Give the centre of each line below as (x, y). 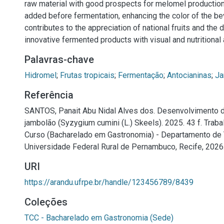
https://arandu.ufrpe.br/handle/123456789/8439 (109, 182)
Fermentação (141, 75)
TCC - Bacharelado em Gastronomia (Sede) (99, 218)
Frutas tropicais (87, 75)
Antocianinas (189, 75)
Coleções (46, 202)
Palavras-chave (59, 59)
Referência (49, 95)
